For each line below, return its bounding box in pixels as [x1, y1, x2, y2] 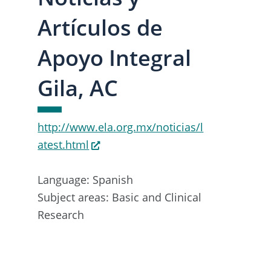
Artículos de [38, 12, 163, 42]
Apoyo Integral [38, 42, 192, 73]
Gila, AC [38, 73, 119, 103]
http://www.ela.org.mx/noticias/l [38, 119, 204, 134]
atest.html [38, 137, 90, 152]
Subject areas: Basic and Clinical [38, 189, 202, 204]
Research [38, 207, 85, 222]
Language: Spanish [38, 172, 134, 187]
